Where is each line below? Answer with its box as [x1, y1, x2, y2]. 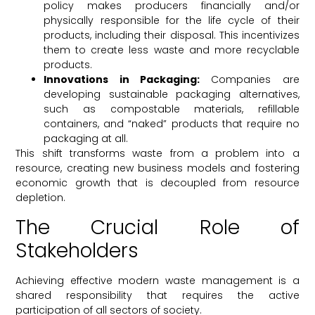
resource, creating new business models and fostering [15, 161, 300, 176]
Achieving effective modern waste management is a [15, 273, 300, 288]
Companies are [200, 72, 300, 87]
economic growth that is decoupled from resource [15, 176, 300, 191]
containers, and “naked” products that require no [44, 117, 300, 131]
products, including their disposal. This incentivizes [44, 28, 300, 43]
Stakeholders [15, 236, 139, 264]
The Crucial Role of [15, 213, 300, 241]
